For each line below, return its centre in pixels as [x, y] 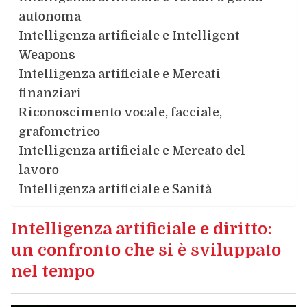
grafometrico [59, 132]
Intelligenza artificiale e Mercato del [132, 151]
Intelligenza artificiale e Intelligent [129, 36]
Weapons [47, 55]
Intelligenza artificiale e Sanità [115, 189]
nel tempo [52, 271]
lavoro [38, 170]
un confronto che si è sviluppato [146, 250]
